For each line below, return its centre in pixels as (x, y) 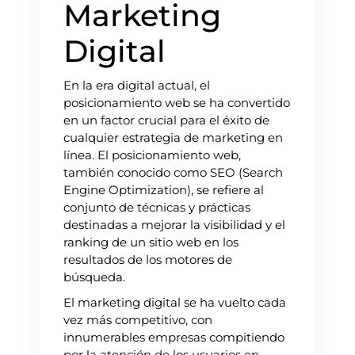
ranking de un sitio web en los (151, 242)
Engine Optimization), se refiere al (164, 189)
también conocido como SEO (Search (173, 172)
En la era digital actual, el (137, 85)
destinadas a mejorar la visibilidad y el (174, 224)
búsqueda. (94, 277)
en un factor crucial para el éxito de (166, 120)
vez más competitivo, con (138, 319)
